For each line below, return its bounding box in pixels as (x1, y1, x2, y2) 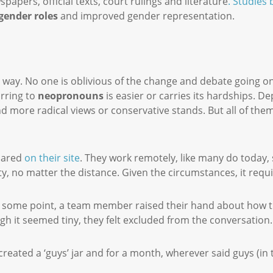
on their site (22, 151, 80, 165)
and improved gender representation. (58, 9, 235, 23)
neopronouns (38, 89, 104, 102)
